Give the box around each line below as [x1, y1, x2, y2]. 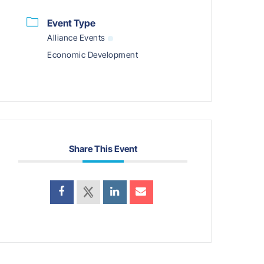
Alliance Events [47, 32, 105, 43]
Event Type [47, 17, 96, 29]
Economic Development [47, 49, 138, 60]
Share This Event [68, 143, 137, 155]
